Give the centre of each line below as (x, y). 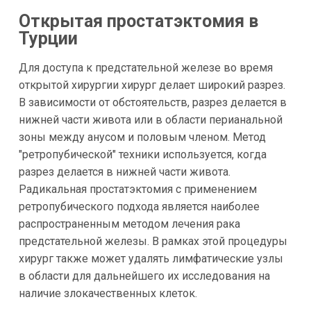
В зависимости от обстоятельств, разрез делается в (152, 103)
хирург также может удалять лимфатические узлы (151, 259)
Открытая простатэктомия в (138, 21)
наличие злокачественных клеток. (108, 294)
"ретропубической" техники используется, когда (142, 155)
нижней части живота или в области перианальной (150, 120)
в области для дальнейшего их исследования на (144, 276)
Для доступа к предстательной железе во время (145, 68)
